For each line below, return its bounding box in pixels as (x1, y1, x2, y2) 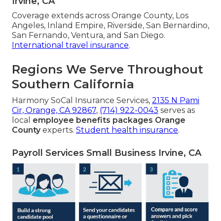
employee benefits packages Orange (33, 115, 185, 125)
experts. (40, 125, 76, 135)
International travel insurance (12, 40, 129, 50)
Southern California (12, 77, 134, 92)
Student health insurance (76, 125, 178, 135)
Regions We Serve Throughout (12, 62, 203, 77)
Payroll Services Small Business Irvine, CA (12, 147, 201, 159)
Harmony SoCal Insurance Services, (12, 96, 152, 106)
